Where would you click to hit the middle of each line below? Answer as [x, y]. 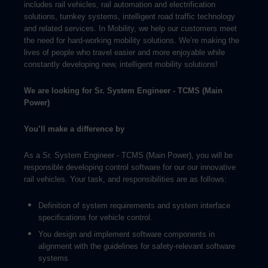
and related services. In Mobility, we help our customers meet [130, 28]
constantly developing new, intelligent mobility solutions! [121, 64]
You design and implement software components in [127, 234]
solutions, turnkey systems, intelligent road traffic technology [130, 16]
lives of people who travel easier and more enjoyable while [124, 52]
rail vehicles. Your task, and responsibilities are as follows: [125, 179]
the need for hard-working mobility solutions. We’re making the [132, 40]
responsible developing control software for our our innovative [130, 167]
